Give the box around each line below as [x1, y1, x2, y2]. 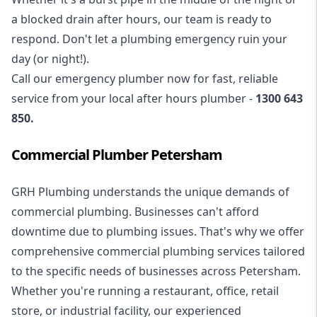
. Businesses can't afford [129, 204, 259, 220]
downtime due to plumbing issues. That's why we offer [11, 224, 304, 240]
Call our [11, 71, 55, 87]
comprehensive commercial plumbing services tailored [11, 243, 305, 260]
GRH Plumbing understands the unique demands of [11, 184, 289, 200]
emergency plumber [55, 71, 164, 87]
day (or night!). [11, 51, 92, 67]
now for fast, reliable [164, 71, 278, 87]
